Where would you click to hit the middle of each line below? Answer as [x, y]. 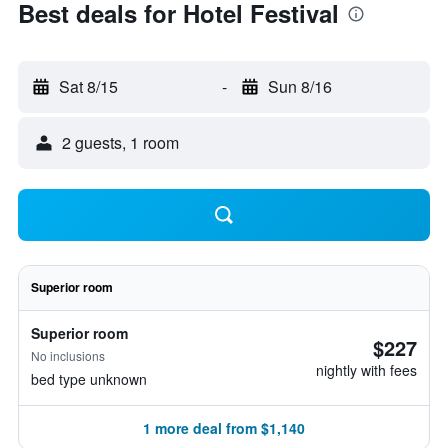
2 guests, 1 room [120, 142]
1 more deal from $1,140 [224, 428]
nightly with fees [366, 370]
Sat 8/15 [88, 86]
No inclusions [68, 355]
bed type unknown [89, 379]
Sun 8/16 [299, 86]
